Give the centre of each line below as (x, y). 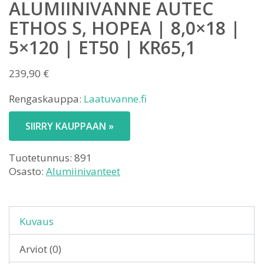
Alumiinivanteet (83, 171)
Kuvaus (37, 221)
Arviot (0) (40, 249)
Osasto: (27, 171)
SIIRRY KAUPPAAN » (70, 126)
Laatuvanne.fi (115, 99)
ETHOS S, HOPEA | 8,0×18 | (125, 28)
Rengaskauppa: (46, 99)
